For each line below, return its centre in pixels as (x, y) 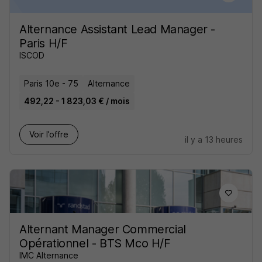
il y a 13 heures (214, 140)
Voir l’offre (49, 135)
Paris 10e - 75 (51, 84)
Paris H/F (44, 44)
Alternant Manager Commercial (103, 230)
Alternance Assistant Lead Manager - (118, 30)
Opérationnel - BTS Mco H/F (95, 244)
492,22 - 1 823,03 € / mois (77, 101)
